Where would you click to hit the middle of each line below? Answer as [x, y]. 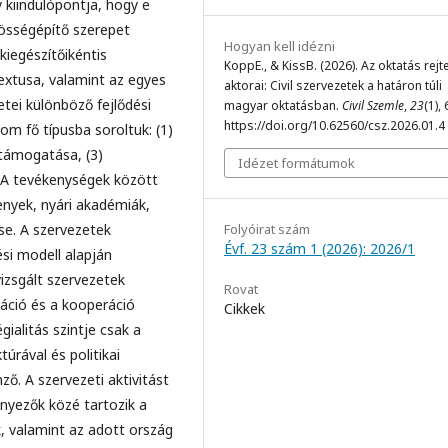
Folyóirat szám [267, 228]
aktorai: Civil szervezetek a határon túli [333, 85]
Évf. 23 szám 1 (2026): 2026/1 [319, 248]
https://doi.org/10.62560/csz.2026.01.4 [334, 125]
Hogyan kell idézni [279, 45]
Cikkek [244, 308]
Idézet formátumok [296, 162]
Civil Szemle [373, 105]
